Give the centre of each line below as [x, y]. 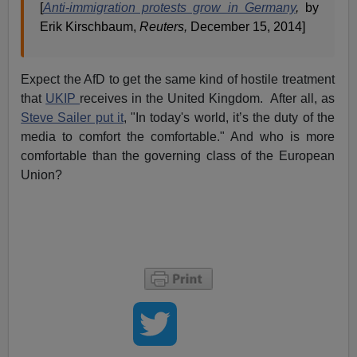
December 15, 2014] [248, 27]
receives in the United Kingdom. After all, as [207, 99]
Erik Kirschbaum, [90, 27]
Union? [42, 175]
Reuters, [165, 27]
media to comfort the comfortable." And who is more [178, 137]
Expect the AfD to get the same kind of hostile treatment [178, 80]
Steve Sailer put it [72, 118]
